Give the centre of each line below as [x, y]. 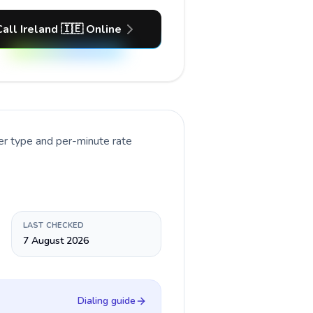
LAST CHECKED [53, 225]
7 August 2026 [56, 241]
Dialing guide [107, 301]
